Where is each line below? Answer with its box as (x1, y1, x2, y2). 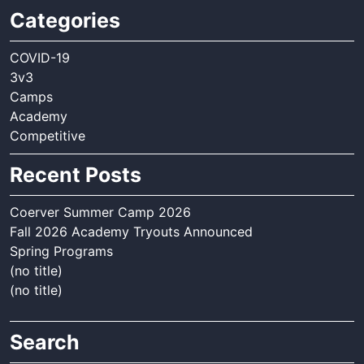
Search (10, 329, 80, 354)
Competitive (10, 127, 85, 144)
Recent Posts (10, 162, 141, 187)
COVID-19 (10, 49, 70, 66)
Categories (10, 7, 120, 32)
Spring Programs (10, 242, 113, 259)
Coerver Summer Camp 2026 (10, 203, 191, 220)
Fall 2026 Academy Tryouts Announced (10, 223, 253, 240)
